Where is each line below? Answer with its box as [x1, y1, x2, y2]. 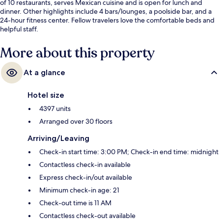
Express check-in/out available [39, 173, 132, 182]
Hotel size [27, 90, 64, 100]
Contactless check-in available [39, 160, 131, 169]
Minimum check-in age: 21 [39, 186, 119, 195]
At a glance [24, 68, 65, 78]
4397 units [39, 104, 71, 113]
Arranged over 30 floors [39, 117, 112, 126]
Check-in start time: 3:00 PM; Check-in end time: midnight [39, 147, 219, 157]
